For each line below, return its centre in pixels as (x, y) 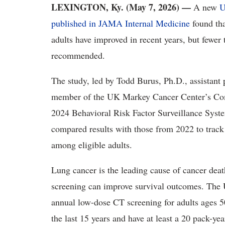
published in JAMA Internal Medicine (121, 23)
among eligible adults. (92, 145)
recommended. (78, 55)
